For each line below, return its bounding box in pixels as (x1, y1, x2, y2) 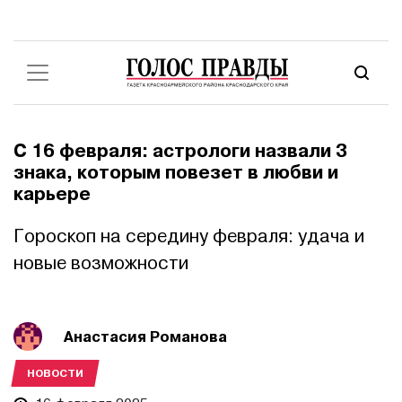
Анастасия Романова (64, 327, 227, 346)
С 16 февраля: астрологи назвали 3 (13, 139, 347, 163)
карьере (13, 182, 91, 206)
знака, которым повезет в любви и (13, 161, 338, 185)
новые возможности (13, 252, 188, 275)
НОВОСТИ (27, 366, 83, 380)
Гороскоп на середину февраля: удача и (13, 225, 364, 248)
